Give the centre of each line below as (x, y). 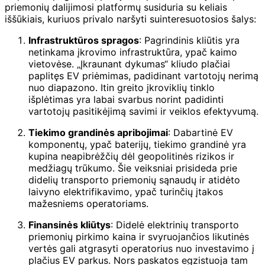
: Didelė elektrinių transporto (175, 224)
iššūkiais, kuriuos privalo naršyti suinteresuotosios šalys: (130, 19)
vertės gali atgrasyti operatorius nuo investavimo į (141, 248)
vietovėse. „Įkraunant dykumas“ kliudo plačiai (129, 64)
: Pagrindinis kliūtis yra (189, 40)
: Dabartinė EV (201, 132)
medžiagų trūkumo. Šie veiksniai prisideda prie (133, 168)
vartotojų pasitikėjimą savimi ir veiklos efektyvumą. (143, 111)
